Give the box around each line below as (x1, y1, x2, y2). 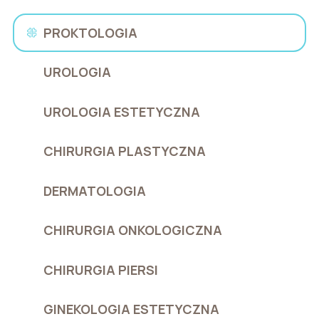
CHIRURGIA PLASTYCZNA (43, 142, 206, 160)
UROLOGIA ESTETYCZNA (43, 103, 201, 120)
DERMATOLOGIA (43, 182, 147, 199)
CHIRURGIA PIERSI (43, 261, 159, 278)
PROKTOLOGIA (43, 23, 138, 41)
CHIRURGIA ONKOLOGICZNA (43, 221, 223, 239)
